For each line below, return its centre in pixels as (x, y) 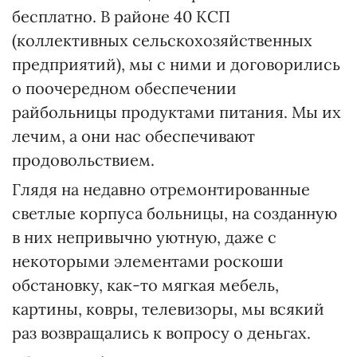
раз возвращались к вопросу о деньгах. (161, 333)
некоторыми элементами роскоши (148, 261)
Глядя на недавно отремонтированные (161, 189)
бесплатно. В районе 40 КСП (121, 16)
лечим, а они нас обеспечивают (133, 136)
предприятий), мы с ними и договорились (176, 64)
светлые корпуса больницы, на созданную (175, 213)
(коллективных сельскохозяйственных (162, 40)
